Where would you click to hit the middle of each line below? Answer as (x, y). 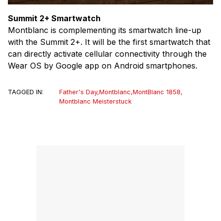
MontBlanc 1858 (157, 92)
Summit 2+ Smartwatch (54, 18)
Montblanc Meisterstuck (95, 102)
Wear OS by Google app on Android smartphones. (103, 66)
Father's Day (78, 92)
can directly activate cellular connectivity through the (107, 54)
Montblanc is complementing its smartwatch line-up (105, 30)
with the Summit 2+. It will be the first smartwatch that (109, 42)
